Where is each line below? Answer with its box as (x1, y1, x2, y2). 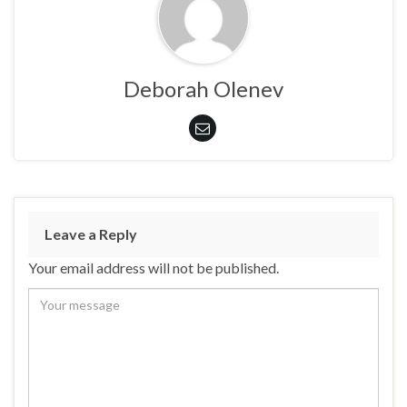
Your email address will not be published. (28, 258, 279, 276)
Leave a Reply (45, 224, 137, 243)
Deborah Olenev (124, 74, 283, 102)
